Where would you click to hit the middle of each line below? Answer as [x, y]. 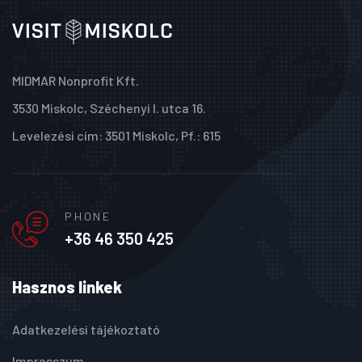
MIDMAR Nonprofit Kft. [76, 81]
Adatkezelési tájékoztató [86, 330]
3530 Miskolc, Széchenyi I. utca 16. [109, 108]
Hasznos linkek [67, 287]
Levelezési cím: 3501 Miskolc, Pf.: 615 [116, 136]
